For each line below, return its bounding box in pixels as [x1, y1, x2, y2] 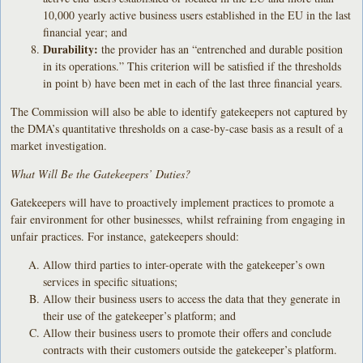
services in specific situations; [43, 273, 178, 289]
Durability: [43, 40, 99, 58]
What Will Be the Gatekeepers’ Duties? [11, 165, 191, 181]
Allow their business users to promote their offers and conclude [43, 324, 332, 340]
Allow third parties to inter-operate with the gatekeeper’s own [43, 256, 326, 272]
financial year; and [43, 23, 128, 40]
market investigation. [11, 137, 108, 153]
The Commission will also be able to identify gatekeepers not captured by [11, 103, 348, 119]
